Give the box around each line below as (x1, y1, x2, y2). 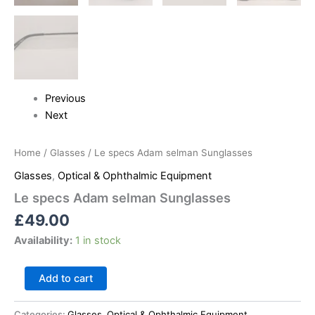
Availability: (14, 233, 72, 247)
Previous (44, 92, 86, 105)
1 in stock (75, 233, 121, 247)
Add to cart (38, 272, 93, 285)
